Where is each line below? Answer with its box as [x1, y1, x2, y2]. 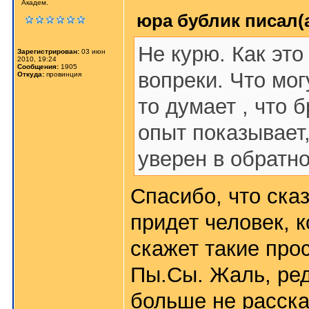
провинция [44, 70, 81, 78]
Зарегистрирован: [17, 48, 79, 55]
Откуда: [17, 70, 44, 78]
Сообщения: [17, 63, 59, 70]
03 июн [79, 48, 106, 55]
